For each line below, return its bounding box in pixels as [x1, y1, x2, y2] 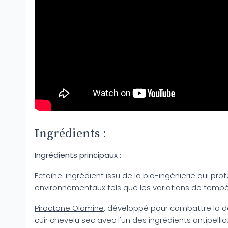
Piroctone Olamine [35, 202, 104, 213]
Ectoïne [35, 169, 62, 181]
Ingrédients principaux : [35, 149, 121, 160]
